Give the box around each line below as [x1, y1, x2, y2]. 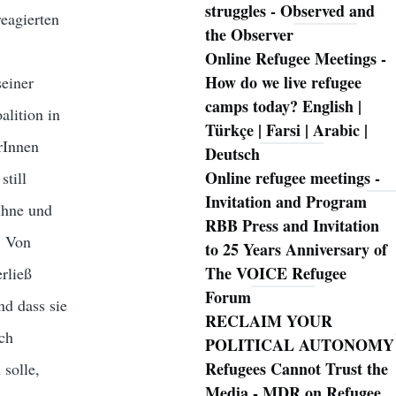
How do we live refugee [204, 71, 362, 95]
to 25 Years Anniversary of [204, 238, 387, 262]
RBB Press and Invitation [204, 214, 379, 238]
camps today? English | [204, 95, 362, 118]
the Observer [204, 23, 293, 47]
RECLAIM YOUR [204, 309, 332, 333]
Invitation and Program [204, 190, 367, 214]
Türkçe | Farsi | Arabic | [204, 118, 368, 142]
